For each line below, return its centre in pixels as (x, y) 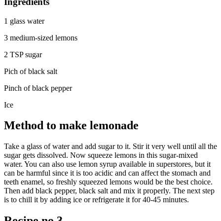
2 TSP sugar (23, 54)
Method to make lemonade (71, 126)
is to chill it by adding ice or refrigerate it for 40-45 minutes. (97, 200)
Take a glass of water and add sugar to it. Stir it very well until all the (110, 147)
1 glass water (24, 21)
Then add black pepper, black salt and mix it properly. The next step (109, 191)
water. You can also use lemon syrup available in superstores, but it (107, 164)
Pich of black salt (31, 71)
